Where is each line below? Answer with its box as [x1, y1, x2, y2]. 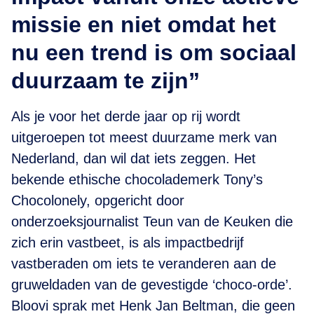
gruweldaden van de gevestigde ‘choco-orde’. [11, 277, 292, 292]
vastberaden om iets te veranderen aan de [11, 256, 276, 271]
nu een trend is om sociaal [11, 40, 296, 65]
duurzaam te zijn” [11, 68, 200, 93]
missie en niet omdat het [11, 12, 276, 37]
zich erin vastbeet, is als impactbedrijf [11, 235, 244, 250]
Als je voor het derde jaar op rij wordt [11, 109, 240, 124]
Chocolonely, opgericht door [11, 193, 184, 208]
